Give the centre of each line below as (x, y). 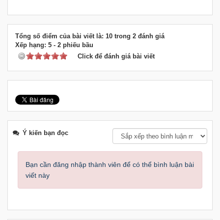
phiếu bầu (77, 45)
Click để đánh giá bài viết (116, 56)
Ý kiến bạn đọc (44, 133)
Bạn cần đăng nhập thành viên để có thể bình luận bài (110, 165)
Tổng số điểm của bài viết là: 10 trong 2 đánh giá (90, 36)
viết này (38, 176)
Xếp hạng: (32, 45)
